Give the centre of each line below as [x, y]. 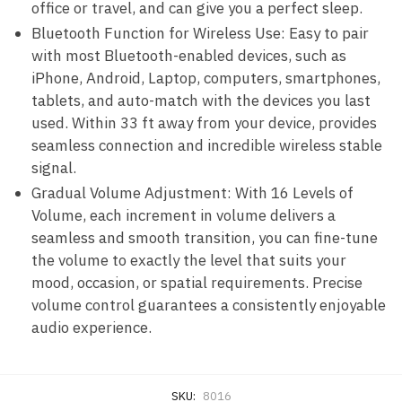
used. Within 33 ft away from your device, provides [204, 122]
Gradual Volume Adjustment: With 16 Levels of [192, 192]
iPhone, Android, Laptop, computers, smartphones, [206, 78]
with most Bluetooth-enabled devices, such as [189, 55]
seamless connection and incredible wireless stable [207, 145]
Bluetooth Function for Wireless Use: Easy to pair [200, 33]
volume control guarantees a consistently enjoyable [209, 305]
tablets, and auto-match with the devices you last [201, 100]
